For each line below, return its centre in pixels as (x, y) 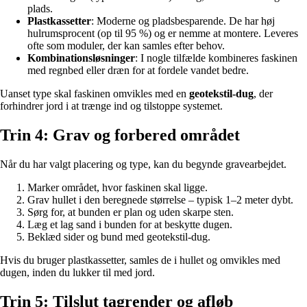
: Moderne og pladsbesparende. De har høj (183, 21)
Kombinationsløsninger (81, 58)
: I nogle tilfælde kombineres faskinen (216, 58)
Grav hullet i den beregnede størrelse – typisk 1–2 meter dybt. (160, 199)
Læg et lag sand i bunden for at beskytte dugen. (130, 224)
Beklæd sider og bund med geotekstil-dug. (119, 236)
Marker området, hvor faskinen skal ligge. (118, 187)
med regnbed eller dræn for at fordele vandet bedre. (138, 71)
